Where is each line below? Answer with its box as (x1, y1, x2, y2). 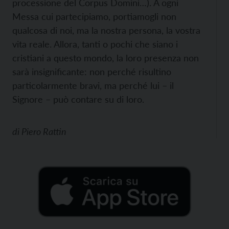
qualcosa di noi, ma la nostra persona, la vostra (12, 25, 200, 36)
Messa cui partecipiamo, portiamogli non (12, 11, 176, 22)
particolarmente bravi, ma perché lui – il (12, 80, 174, 91)
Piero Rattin (21, 126, 66, 137)
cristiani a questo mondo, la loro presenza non (12, 52, 199, 63)
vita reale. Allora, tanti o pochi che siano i (12, 38, 178, 50)
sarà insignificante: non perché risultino (12, 66, 171, 77)
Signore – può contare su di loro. (12, 94, 144, 105)
